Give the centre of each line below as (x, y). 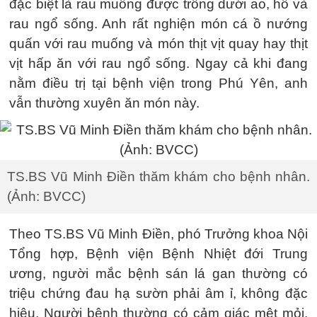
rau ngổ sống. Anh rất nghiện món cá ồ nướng (158, 24)
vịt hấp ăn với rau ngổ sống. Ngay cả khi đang (158, 63)
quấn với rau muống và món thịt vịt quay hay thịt (158, 44)
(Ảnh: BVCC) (46, 196)
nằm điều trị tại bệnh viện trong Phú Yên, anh (158, 83)
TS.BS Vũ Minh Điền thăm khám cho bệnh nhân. (158, 177)
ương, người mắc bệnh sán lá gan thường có (158, 273)
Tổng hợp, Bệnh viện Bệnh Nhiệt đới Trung (158, 254)
